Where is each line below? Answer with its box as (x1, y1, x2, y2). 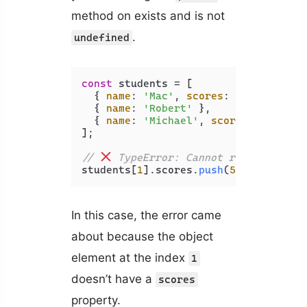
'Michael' (143, 114, 199, 127)
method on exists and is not (71, 9, 225, 23)
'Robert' (143, 101, 193, 114)
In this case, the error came (71, 208, 221, 222)
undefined (73, 32, 130, 45)
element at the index (71, 250, 188, 265)
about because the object (71, 229, 213, 243)
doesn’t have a (71, 271, 156, 286)
